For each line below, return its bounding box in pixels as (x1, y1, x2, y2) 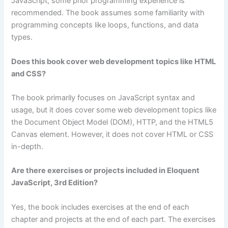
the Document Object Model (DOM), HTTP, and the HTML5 (11, 117, 214, 127)
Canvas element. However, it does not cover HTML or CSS (11, 129, 214, 139)
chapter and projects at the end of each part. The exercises (11, 214, 216, 224)
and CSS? (11, 69, 46, 78)
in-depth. (11, 141, 44, 151)
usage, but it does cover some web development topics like (11, 105, 217, 115)
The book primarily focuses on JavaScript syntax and (11, 93, 195, 102)
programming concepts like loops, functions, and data (11, 20, 199, 30)
